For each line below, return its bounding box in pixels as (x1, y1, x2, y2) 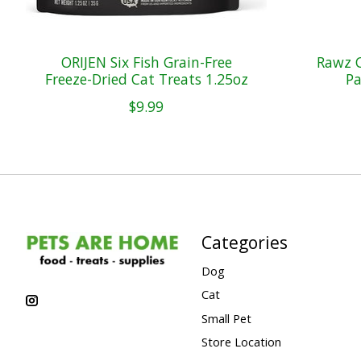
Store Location (201, 333, 281, 350)
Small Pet (201, 309, 251, 326)
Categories (201, 230, 288, 255)
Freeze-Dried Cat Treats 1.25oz (44, 69, 248, 89)
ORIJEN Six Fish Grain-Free (60, 52, 232, 73)
